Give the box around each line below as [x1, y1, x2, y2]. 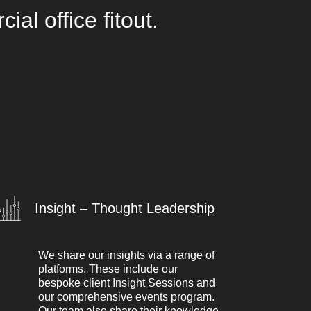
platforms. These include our [38, 263, 178, 276]
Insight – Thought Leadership [35, 201, 215, 217]
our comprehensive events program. [38, 291, 215, 303]
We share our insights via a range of [38, 249, 215, 262]
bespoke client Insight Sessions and [38, 277, 216, 289]
